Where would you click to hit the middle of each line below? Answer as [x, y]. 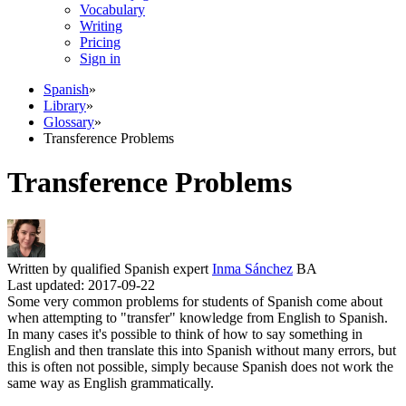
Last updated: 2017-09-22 [81, 285]
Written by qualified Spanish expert [110, 268]
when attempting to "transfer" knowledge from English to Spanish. [198, 317]
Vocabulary [112, 10]
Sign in [100, 58]
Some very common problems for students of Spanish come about [195, 301]
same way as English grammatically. [111, 382]
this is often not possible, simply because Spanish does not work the [200, 366]
